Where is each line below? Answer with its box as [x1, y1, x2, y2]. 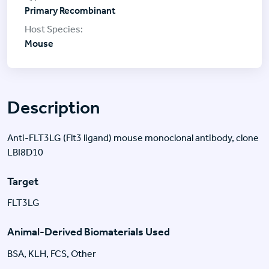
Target [7, 174, 38, 188]
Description [7, 96, 100, 118]
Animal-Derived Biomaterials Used [7, 225, 170, 239]
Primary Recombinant [25, 4, 115, 16]
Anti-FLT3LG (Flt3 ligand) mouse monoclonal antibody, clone [7, 131, 259, 144]
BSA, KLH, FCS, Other [7, 248, 96, 260]
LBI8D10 [7, 146, 43, 158]
